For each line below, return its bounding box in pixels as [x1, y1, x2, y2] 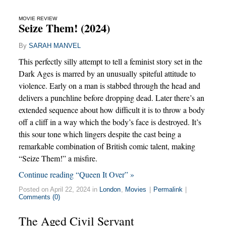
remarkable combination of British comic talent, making [18, 140, 195, 151]
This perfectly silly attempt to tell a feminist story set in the [18, 55, 202, 67]
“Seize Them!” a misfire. [18, 152, 97, 163]
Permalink [153, 185, 183, 193]
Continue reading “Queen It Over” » [18, 168, 134, 180]
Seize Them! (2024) [18, 20, 110, 37]
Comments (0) [19, 193, 61, 201]
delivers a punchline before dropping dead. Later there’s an [18, 92, 204, 103]
